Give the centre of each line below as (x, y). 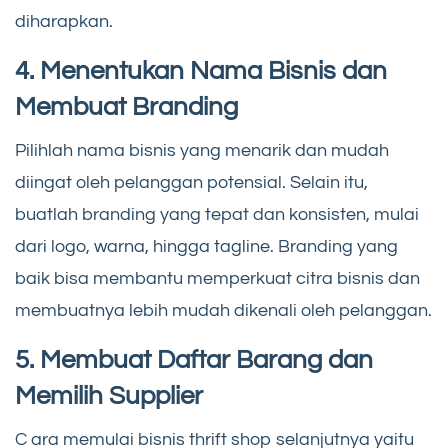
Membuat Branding (126, 107)
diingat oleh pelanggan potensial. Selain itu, (191, 183)
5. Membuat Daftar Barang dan (194, 360)
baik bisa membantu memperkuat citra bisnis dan (217, 279)
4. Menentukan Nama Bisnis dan (201, 71)
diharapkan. (64, 22)
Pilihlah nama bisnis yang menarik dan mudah (202, 151)
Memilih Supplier (109, 396)
